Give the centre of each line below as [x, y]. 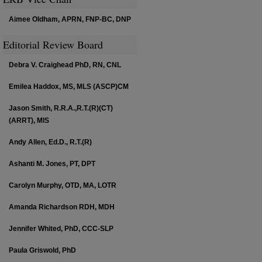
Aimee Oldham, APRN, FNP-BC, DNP [70, 19]
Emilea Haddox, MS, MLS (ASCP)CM [69, 86]
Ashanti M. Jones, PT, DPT [52, 163]
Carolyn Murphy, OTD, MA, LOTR [63, 185]
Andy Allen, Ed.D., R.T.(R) [50, 142]
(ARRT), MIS [29, 120]
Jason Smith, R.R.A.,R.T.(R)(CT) [61, 108]
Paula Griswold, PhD [42, 250]
